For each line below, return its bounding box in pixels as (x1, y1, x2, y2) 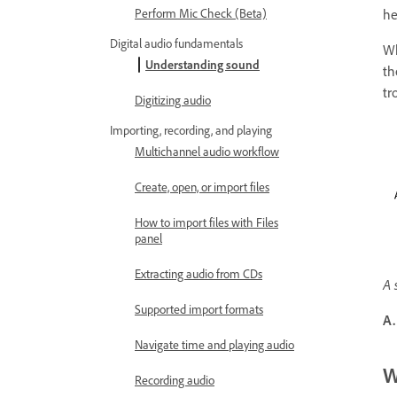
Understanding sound (145, 57, 260, 72)
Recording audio (135, 372, 214, 387)
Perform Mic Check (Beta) (135, 5, 267, 20)
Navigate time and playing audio (135, 337, 294, 352)
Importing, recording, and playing (110, 122, 272, 137)
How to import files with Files (135, 214, 278, 230)
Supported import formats (135, 301, 263, 316)
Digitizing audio (135, 92, 211, 107)
